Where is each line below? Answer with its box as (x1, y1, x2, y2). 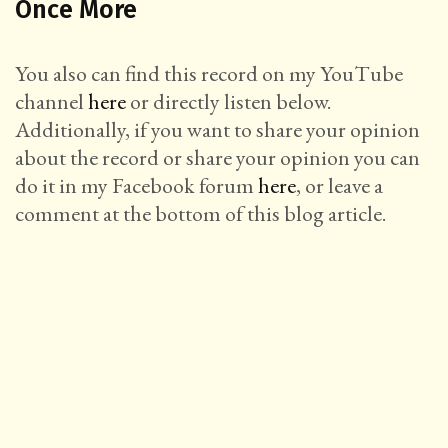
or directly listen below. (126, 87, 331, 117)
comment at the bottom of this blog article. (15, 199, 386, 229)
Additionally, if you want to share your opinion (15, 115, 420, 145)
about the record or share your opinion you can (15, 143, 420, 173)
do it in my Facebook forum (15, 171, 258, 201)
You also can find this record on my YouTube (15, 59, 403, 89)
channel (15, 87, 88, 117)
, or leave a (296, 171, 383, 201)
